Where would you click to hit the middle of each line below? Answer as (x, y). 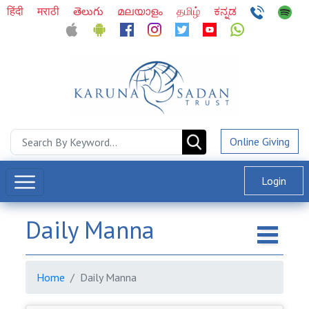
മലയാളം (141, 11)
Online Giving (260, 141)
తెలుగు (89, 11)
